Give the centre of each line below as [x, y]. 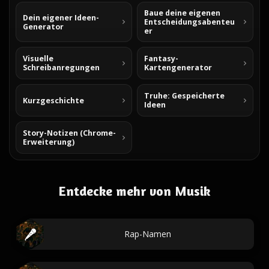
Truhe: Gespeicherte [184, 96]
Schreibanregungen [61, 68]
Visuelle [38, 59]
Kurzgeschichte [53, 100]
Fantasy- [161, 59]
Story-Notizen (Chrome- [69, 133]
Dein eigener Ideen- [61, 17]
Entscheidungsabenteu [189, 22]
